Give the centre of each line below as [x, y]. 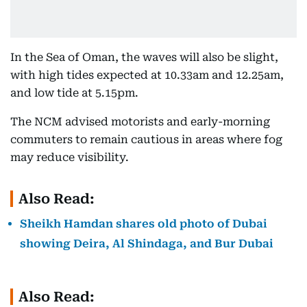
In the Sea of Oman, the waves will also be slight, [144, 57]
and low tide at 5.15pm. [74, 93]
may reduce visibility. [70, 157]
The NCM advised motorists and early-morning [140, 122]
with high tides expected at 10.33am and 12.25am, [147, 75]
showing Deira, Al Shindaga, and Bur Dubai [147, 244]
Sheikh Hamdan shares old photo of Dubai [144, 224]
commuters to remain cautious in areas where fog [146, 139]
